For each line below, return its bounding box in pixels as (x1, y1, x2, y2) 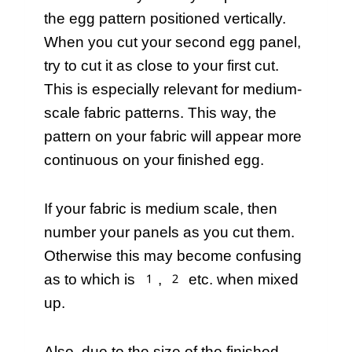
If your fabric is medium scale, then (44, 200, 277, 218)
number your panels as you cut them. (44, 224, 295, 241)
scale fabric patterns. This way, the (44, 104, 277, 122)
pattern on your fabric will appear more (44, 128, 302, 145)
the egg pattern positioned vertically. (44, 10, 286, 27)
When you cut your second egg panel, (44, 34, 301, 51)
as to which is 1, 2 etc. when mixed (44, 271, 299, 288)
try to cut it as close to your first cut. (44, 57, 279, 75)
